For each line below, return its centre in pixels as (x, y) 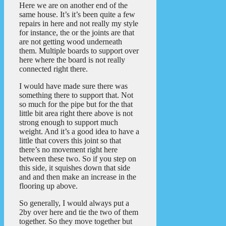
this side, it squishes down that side (75, 168)
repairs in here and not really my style (79, 24)
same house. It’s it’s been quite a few (77, 15)
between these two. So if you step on (78, 159)
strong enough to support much (69, 123)
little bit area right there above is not (76, 114)
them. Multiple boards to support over (79, 51)
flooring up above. (48, 186)
